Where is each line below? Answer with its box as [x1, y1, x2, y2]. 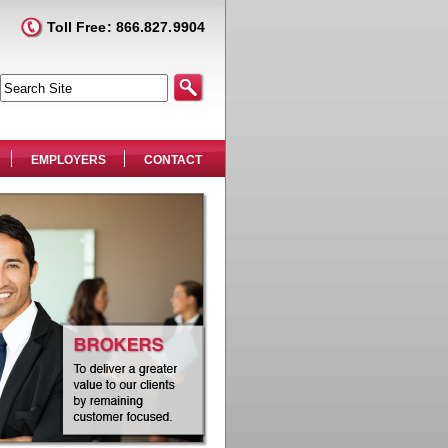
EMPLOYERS [30, 153, 107, 167]
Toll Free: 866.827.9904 [42, 19, 205, 35]
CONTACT [143, 153, 203, 167]
